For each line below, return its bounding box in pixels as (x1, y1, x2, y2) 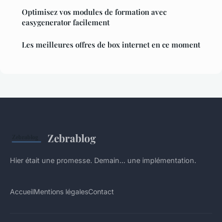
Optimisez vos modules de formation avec (22, 6, 166, 17)
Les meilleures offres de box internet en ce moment (22, 39, 200, 50)
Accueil (10, 187, 34, 196)
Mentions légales (34, 187, 88, 196)
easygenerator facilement (22, 17, 110, 27)
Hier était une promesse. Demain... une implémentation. (10, 156, 196, 165)
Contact (88, 187, 114, 196)
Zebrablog (47, 130, 96, 145)
